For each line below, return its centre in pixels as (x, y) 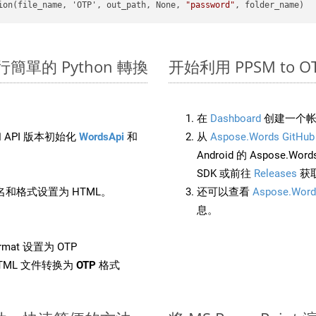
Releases (275, 173)
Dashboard (236, 118)
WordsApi (102, 136)
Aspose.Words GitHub (262, 136)
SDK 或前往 (225, 173)
